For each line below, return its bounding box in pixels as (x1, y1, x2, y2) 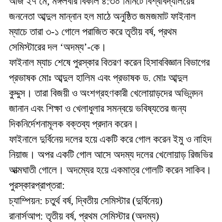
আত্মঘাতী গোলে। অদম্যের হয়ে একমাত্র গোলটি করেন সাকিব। (9, 164, 212, 176)
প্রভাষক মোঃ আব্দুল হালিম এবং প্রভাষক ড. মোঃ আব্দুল (9, 72, 188, 84)
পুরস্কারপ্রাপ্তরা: (9, 179, 65, 191)
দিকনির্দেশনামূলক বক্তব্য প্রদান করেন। (9, 118, 139, 130)
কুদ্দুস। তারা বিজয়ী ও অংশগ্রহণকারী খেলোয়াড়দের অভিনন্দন (9, 87, 203, 99)
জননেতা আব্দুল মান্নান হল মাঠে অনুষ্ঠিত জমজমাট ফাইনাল (9, 10, 196, 22)
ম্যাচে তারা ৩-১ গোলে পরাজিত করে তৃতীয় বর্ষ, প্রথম (9, 26, 177, 38)
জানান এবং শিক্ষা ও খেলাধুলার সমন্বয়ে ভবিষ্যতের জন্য (9, 103, 186, 114)
